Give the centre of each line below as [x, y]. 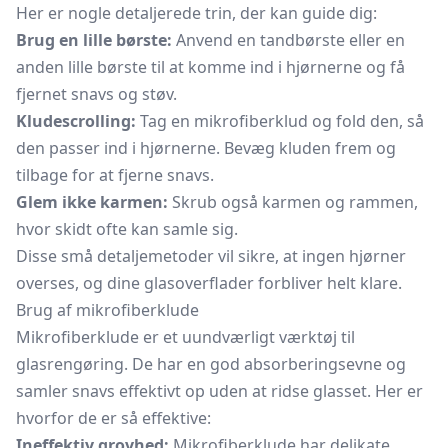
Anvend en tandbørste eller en [288, 40]
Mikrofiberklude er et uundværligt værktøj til [185, 337]
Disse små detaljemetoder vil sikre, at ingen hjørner [211, 256]
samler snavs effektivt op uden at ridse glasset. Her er [219, 391]
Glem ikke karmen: [92, 202]
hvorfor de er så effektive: [113, 418]
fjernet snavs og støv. [96, 94]
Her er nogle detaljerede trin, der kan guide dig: [196, 13]
